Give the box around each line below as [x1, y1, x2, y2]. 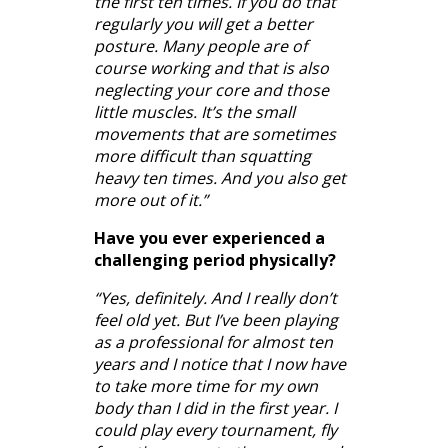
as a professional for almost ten [94, 330, 333, 353]
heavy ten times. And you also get [94, 166, 346, 189]
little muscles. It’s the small [94, 100, 295, 123]
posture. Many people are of [94, 34, 307, 57]
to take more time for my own [94, 374, 318, 397]
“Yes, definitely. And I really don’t [94, 286, 337, 309]
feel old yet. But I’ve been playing [94, 308, 338, 331]
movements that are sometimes [94, 122, 336, 145]
